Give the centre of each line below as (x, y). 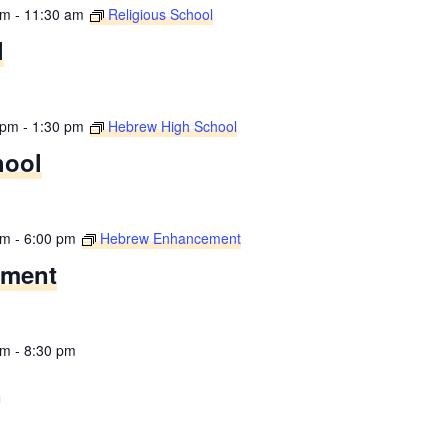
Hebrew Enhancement (170, 237)
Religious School (160, 13)
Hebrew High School (172, 125)
